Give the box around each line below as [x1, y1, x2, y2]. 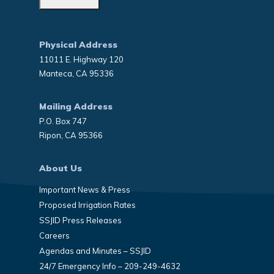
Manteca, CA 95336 [39, 68, 114, 78]
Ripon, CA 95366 [39, 130, 103, 140]
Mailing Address [39, 100, 113, 112]
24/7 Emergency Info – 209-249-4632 [39, 261, 180, 271]
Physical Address [39, 39, 117, 50]
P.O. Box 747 [39, 116, 87, 126]
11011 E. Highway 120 [39, 54, 124, 64]
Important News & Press [39, 184, 130, 194]
